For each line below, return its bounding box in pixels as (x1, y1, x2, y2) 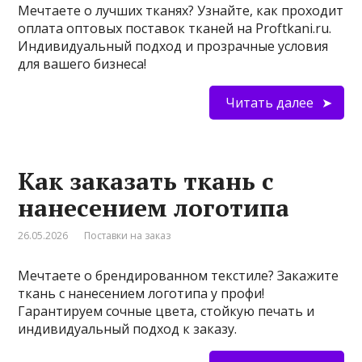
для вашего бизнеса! (18, 55, 147, 73)
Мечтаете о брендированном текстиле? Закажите (18, 267, 339, 284)
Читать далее (225, 94, 314, 112)
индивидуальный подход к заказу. (18, 320, 238, 338)
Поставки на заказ (84, 229, 171, 242)
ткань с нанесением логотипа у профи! (18, 284, 265, 302)
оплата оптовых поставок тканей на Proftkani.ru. (18, 19, 332, 37)
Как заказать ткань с (18, 165, 275, 197)
